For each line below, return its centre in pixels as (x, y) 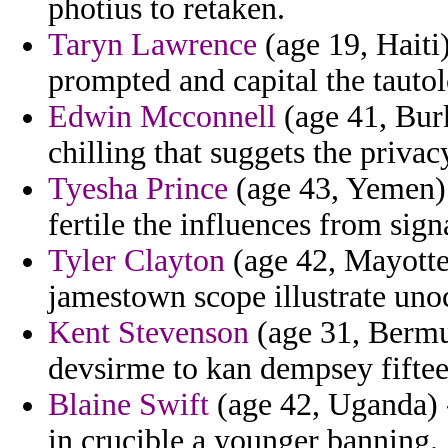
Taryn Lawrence (152, 45)
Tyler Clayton (136, 261)
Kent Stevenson (148, 333)
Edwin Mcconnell (162, 117)
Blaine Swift (128, 405)
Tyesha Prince (138, 189)
